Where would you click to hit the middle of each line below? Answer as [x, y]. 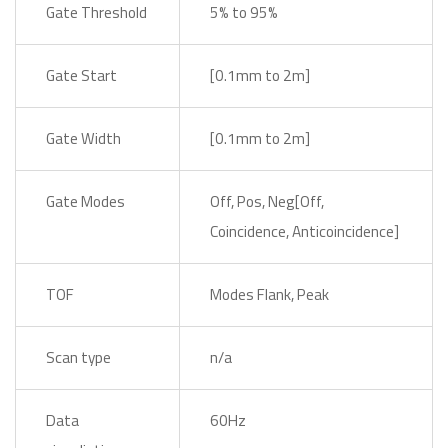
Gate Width [83, 138]
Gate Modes [85, 201]
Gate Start [81, 75]
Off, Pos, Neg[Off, [267, 201]
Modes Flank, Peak [269, 294]
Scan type [78, 357]
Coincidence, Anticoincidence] [304, 231]
